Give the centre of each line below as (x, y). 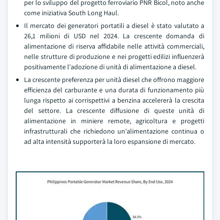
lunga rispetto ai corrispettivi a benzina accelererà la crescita (114, 100)
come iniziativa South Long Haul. (71, 13)
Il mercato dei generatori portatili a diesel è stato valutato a (114, 26)
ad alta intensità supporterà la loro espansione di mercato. (110, 141)
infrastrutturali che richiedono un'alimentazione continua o (114, 131)
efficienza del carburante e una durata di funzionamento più (114, 90)
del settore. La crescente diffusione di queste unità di (114, 110)
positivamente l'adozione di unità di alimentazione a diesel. (110, 67)
